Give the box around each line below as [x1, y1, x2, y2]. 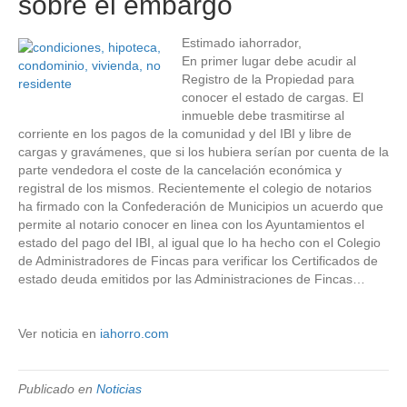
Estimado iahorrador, [182, 35, 302, 51]
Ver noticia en [18, 326, 100, 342]
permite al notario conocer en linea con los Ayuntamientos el [18, 217, 364, 233]
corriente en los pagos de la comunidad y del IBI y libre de [18, 126, 352, 142]
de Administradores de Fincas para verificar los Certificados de [18, 253, 378, 269]
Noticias [96, 382, 142, 397]
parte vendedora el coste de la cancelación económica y [18, 163, 342, 178]
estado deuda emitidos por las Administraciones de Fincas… [18, 272, 365, 287]
